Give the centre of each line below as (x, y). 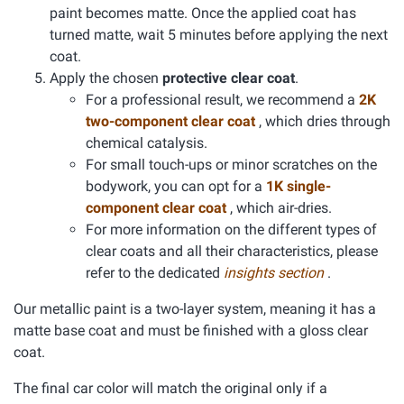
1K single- (298, 186)
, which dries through (325, 121)
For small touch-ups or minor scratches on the (231, 165)
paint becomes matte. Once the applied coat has (203, 13)
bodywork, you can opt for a (176, 186)
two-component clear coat (172, 121)
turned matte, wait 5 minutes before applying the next (219, 35)
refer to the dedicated (155, 273)
